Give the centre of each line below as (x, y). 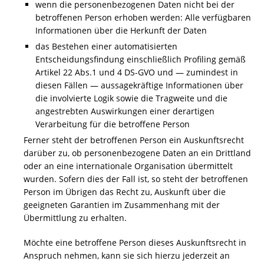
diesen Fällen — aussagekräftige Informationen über (139, 85)
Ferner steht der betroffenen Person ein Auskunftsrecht (134, 140)
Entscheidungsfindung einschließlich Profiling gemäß (141, 59)
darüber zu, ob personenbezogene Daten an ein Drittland (137, 153)
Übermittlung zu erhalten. (75, 218)
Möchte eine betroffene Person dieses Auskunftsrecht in (135, 242)
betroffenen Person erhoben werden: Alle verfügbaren (143, 17)
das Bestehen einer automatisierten (106, 46)
